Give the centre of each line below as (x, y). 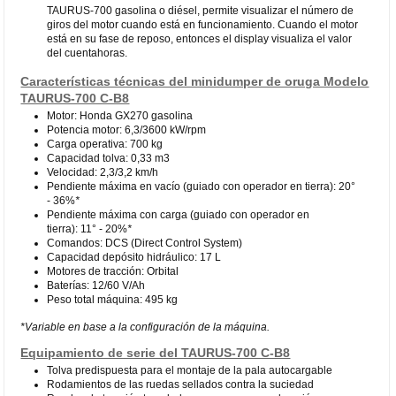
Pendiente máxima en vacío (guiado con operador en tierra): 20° (202, 186)
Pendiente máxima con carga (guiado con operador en (179, 214)
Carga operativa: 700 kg (105, 144)
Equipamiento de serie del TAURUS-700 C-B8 (156, 352)
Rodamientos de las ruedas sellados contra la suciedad (181, 384)
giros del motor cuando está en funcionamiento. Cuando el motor (203, 24)
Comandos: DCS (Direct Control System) (145, 243)
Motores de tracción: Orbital (113, 271)
